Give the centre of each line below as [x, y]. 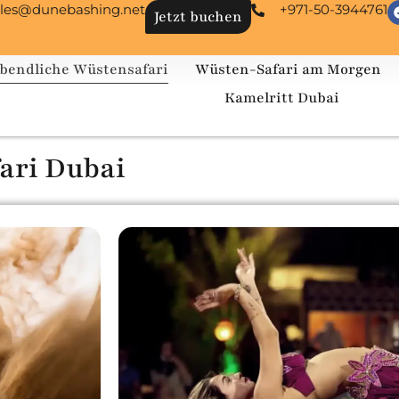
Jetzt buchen [199, 17]
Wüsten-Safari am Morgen [289, 69]
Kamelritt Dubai [281, 98]
